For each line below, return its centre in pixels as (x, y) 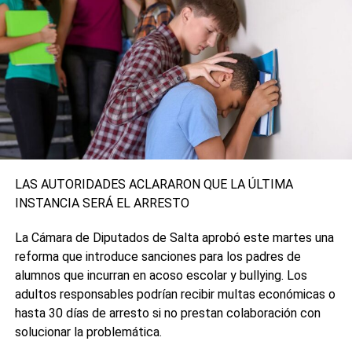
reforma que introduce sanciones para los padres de (158, 256)
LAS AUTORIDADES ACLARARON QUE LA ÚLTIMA (154, 184)
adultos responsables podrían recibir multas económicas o (175, 294)
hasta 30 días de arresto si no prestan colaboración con (167, 313)
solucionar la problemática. (88, 332)
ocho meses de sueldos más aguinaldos (124, 36)
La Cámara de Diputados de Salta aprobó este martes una (174, 237)
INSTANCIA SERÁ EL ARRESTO (102, 203)
